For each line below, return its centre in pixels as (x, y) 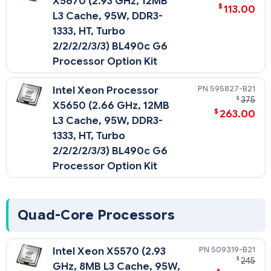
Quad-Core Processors (96, 214)
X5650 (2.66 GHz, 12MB (111, 106)
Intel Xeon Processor (106, 91)
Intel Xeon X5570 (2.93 (109, 251)
